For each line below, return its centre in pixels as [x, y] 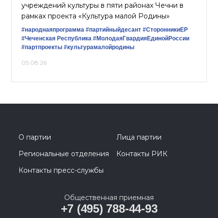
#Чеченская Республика [56, 38]
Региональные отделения [64, 154]
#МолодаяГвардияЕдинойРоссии [141, 38]
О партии [35, 137]
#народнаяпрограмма [53, 30]
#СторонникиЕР [165, 30]
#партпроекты [42, 47]
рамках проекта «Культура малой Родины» [96, 16]
